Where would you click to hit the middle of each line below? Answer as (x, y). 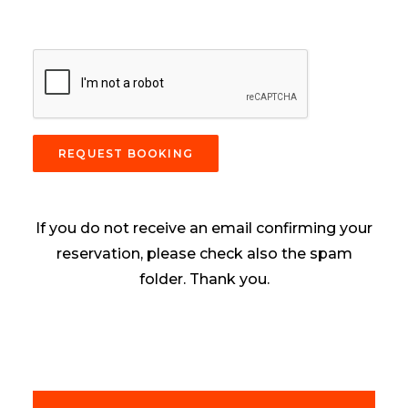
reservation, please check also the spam (204, 254)
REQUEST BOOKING (126, 153)
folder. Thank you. (204, 279)
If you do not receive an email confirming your (204, 228)
